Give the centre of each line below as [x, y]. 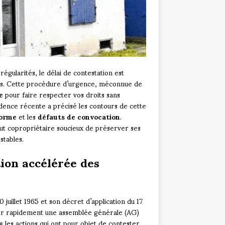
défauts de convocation [79, 117]
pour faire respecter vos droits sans [61, 94]
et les [27, 117]
